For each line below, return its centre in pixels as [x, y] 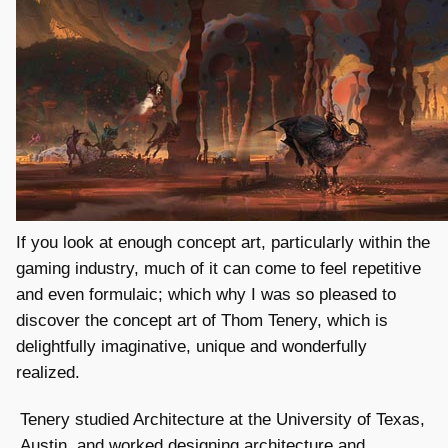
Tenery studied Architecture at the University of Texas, [222, 419]
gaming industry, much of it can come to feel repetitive [218, 268]
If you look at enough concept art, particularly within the [223, 242]
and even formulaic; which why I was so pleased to [206, 294]
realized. [48, 372]
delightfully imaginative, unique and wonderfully [191, 346]
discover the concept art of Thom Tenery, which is [202, 320]
